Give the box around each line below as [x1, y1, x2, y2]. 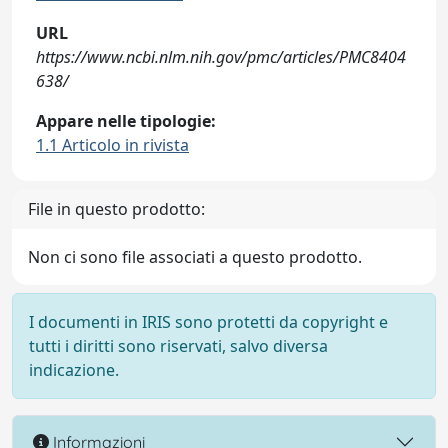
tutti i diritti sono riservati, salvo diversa [29, 335, 328, 357]
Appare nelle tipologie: [36, 110, 216, 132]
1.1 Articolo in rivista [36, 134, 189, 156]
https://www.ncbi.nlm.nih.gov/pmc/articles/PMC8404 [36, 46, 406, 68]
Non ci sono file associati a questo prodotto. [28, 246, 362, 268]
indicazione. [29, 359, 119, 381]
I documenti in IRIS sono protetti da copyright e [29, 311, 388, 333]
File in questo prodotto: [28, 198, 205, 220]
